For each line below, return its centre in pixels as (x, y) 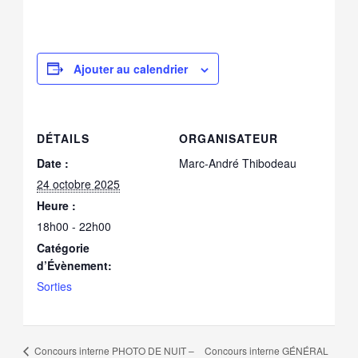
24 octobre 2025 (79, 183)
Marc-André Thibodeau (238, 163)
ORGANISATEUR (229, 138)
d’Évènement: (75, 265)
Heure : (57, 205)
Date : (53, 163)
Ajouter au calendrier (131, 68)
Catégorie (64, 247)
